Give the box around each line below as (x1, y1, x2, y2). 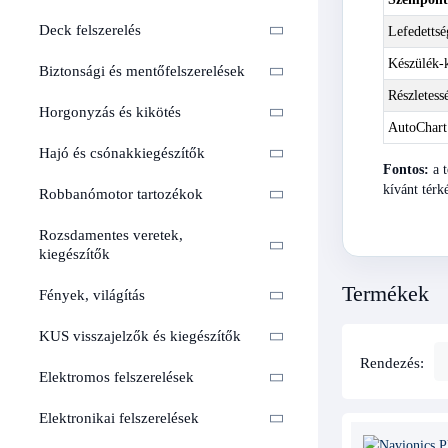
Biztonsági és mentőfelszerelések (39, 63, 245, 80)
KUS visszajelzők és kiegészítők (39, 328, 241, 345)
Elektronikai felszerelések (39, 410, 199, 427)
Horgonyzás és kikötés (39, 104, 181, 121)
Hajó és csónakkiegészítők (39, 145, 205, 162)
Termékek (342, 280, 429, 306)
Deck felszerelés (39, 22, 141, 39)
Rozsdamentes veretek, (39, 227, 183, 244)
